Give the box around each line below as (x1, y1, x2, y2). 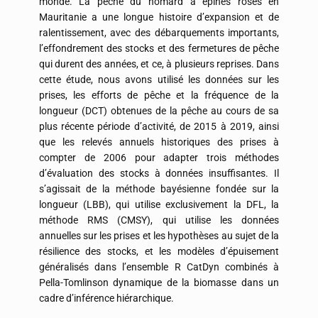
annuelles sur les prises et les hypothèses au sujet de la (38, 230, 280, 242)
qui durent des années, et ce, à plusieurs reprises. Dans (38, 58, 280, 70)
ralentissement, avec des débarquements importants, (38, 27, 280, 39)
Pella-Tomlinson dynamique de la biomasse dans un (38, 277, 280, 289)
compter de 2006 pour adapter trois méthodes (38, 152, 280, 164)
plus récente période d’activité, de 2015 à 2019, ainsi (38, 121, 280, 133)
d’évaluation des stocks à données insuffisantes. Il (38, 168, 280, 180)
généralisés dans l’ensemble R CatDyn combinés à (38, 261, 280, 273)
